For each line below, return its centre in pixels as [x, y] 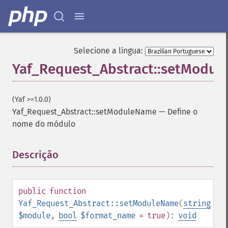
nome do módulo [44, 124]
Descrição [35, 155]
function [68, 191]
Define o [182, 112]
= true [150, 216]
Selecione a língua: [108, 51]
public [32, 191]
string [197, 203]
